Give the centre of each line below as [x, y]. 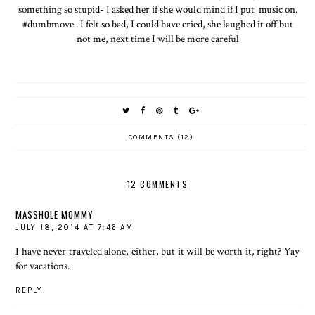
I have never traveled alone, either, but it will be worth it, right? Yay [157, 251]
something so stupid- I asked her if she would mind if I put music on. [157, 9]
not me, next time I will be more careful [157, 38]
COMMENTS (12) [161, 137]
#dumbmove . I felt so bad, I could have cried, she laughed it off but [157, 24]
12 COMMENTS [157, 184]
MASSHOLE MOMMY [55, 214]
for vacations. [43, 265]
